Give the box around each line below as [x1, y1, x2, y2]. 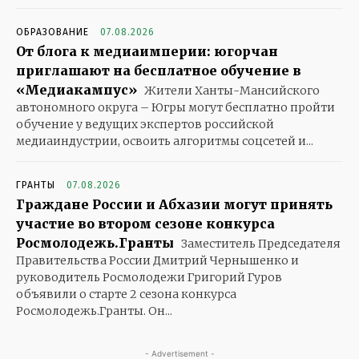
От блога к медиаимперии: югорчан [16, 43, 278, 60]
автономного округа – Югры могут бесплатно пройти [16, 100, 335, 115]
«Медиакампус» [16, 82, 137, 99]
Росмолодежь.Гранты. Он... [16, 304, 172, 319]
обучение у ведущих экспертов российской [16, 117, 274, 132]
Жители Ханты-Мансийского [142, 83, 320, 99]
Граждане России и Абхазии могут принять [16, 196, 333, 213]
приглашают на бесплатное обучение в [16, 63, 301, 79]
